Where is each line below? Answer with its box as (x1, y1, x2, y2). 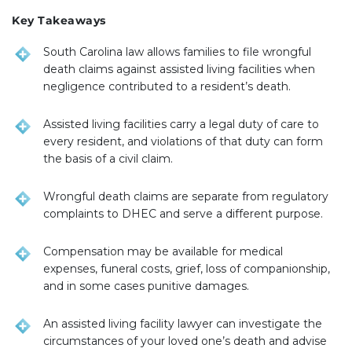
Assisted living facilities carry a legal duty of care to (43, 116, 319, 131)
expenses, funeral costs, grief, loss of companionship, (43, 261, 330, 276)
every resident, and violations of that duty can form (43, 134, 323, 148)
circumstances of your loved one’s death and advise (43, 333, 327, 348)
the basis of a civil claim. (43, 151, 173, 166)
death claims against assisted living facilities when (43, 61, 315, 76)
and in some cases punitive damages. (43, 278, 249, 293)
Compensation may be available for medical (43, 244, 283, 258)
